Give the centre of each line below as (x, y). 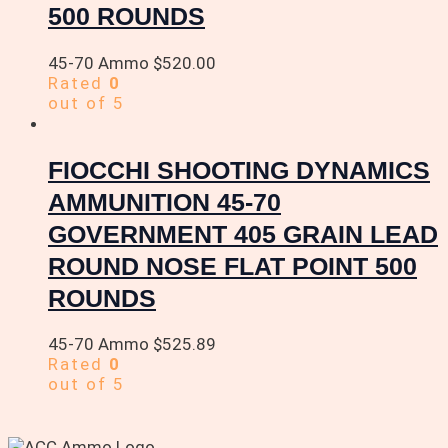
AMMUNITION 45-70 (164, 201)
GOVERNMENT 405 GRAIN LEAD (243, 233)
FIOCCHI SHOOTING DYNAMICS (239, 169)
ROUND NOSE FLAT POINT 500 (232, 265)
